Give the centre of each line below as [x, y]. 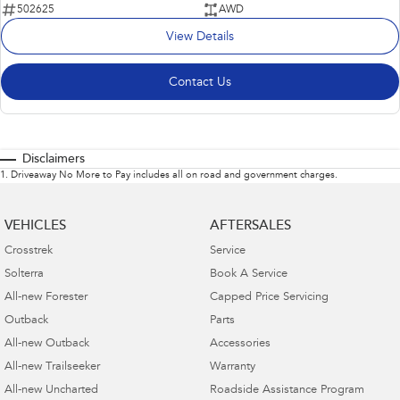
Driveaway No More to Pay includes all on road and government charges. [174, 176]
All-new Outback [47, 345]
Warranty [232, 368]
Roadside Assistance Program [287, 391]
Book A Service [248, 275]
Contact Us [200, 83]
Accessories [240, 345]
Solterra [24, 275]
